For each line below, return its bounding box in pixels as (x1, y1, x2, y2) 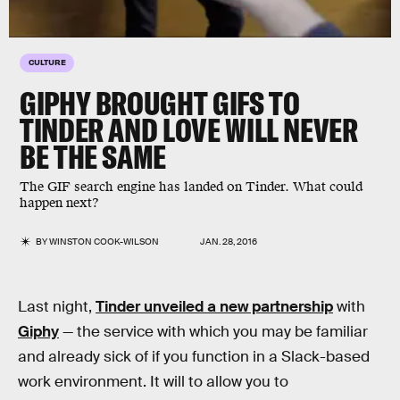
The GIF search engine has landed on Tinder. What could (20, 179, 362, 196)
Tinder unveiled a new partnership (96, 297, 333, 316)
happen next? (20, 195, 99, 212)
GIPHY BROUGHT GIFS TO (20, 83, 300, 123)
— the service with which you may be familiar (59, 322, 368, 341)
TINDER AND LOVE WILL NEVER (20, 110, 358, 150)
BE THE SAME (20, 137, 167, 177)
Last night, (18, 297, 96, 316)
